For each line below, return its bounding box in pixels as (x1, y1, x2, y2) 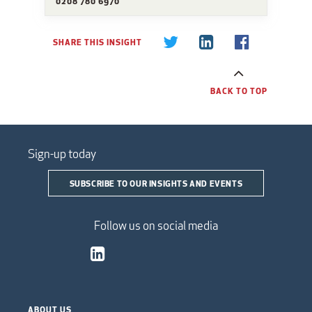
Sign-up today (28, 146, 96, 162)
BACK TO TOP (210, 84, 267, 96)
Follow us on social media (94, 217, 218, 233)
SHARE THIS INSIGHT (52, 36, 142, 47)
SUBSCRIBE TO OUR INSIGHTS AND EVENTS (69, 177, 243, 189)
